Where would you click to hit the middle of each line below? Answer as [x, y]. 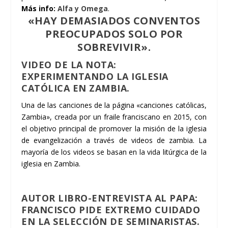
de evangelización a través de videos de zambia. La [114, 140]
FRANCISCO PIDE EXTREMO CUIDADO [111, 210]
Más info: [40, 9]
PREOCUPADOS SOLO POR [114, 34]
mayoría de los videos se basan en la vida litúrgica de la [114, 152]
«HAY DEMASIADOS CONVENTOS [114, 21]
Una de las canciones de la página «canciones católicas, [114, 105]
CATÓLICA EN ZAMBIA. [76, 88]
